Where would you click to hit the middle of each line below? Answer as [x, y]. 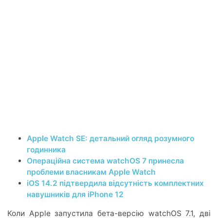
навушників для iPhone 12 [75, 194]
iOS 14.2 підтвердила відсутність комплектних [115, 183]
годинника [46, 149]
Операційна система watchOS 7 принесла [105, 161]
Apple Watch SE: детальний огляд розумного [110, 138]
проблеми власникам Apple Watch [91, 172]
